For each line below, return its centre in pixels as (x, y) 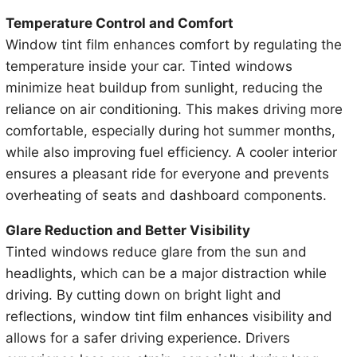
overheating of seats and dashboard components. (166, 196)
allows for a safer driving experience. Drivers (147, 338)
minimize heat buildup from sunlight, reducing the (164, 88)
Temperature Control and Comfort (119, 24)
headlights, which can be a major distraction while (166, 274)
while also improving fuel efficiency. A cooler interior (171, 153)
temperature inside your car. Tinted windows (149, 67)
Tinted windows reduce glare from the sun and (156, 252)
